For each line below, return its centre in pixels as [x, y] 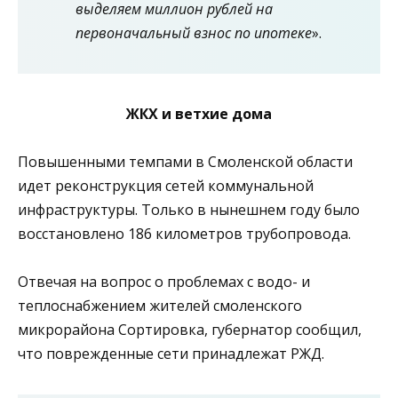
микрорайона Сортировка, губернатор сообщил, [190, 330]
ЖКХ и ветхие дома [199, 113]
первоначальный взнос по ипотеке [194, 32]
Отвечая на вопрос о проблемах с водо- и [164, 282]
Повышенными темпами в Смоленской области [185, 162]
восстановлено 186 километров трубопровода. [184, 234]
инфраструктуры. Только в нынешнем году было [189, 210]
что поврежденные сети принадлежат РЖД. [171, 354]
